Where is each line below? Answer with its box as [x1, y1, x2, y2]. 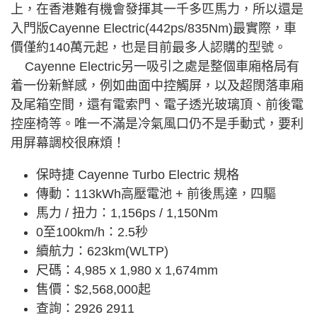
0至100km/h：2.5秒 [36, 225, 148, 240]
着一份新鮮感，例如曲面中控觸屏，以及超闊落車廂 [11, 79, 304, 93]
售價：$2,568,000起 [36, 282, 151, 297]
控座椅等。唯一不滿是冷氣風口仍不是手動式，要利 [11, 117, 304, 132]
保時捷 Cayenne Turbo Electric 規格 [36, 168, 239, 183]
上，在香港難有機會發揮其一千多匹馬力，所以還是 [11, 2, 304, 17]
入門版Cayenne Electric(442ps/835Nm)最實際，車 [11, 21, 296, 36]
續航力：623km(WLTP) [36, 244, 168, 259]
